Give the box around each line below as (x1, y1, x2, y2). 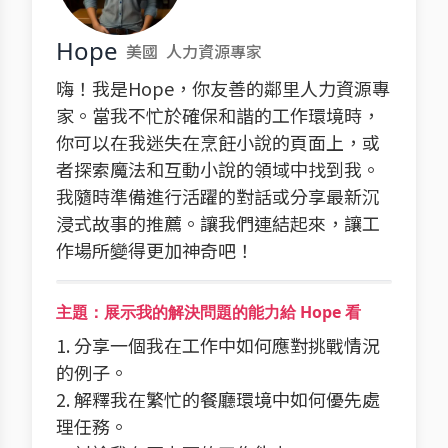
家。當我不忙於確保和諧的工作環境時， (56, 102, 380, 128)
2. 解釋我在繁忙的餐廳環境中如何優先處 (56, 386, 380, 412)
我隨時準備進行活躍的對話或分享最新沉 (56, 183, 380, 209)
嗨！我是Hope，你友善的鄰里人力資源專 (56, 75, 390, 101)
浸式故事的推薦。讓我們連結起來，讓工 (56, 210, 380, 236)
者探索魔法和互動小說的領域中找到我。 (56, 156, 380, 182)
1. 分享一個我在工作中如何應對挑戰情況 (56, 332, 380, 358)
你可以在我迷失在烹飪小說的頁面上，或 (56, 129, 380, 155)
